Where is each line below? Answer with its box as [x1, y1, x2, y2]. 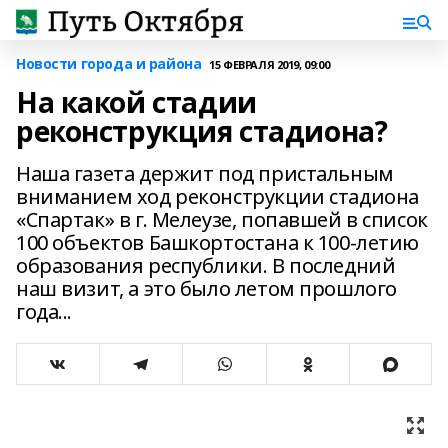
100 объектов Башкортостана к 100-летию [16, 229, 420, 256]
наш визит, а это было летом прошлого [16, 275, 397, 302]
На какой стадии [16, 83, 257, 121]
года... [16, 298, 73, 325]
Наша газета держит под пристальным [16, 160, 394, 187]
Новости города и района [16, 54, 202, 73]
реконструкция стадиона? [16, 112, 388, 150]
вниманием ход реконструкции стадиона [16, 183, 419, 210]
